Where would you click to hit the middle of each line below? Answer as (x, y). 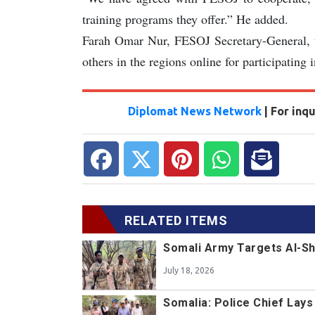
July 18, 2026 (189, 270)
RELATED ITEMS (176, 220)
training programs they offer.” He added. (185, 19)
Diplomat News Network (194, 111)
